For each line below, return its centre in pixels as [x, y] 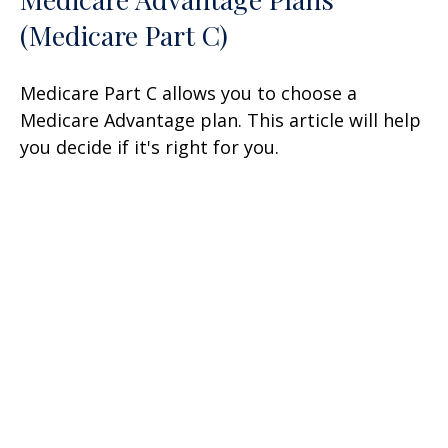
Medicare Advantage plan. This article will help [220, 120]
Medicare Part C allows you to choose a [188, 93]
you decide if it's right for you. [149, 147]
